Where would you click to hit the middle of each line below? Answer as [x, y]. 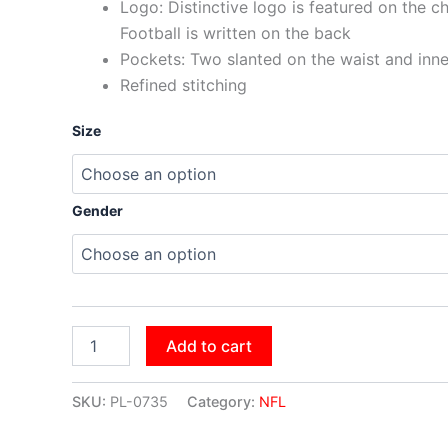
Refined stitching [183, 84]
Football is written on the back [235, 32]
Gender [97, 210]
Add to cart [209, 345]
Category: [223, 402]
